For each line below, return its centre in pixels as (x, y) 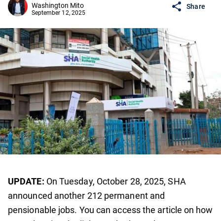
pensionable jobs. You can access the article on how (110, 210)
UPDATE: (26, 182)
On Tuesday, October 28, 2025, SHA (115, 182)
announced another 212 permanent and (87, 196)
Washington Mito (58, 6)
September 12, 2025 (58, 13)
